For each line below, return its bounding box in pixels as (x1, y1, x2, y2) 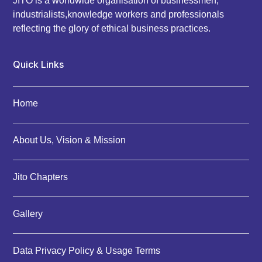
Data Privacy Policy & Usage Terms (13, 245, 161, 256)
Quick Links (13, 58, 64, 70)
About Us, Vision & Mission (13, 135, 126, 145)
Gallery (13, 208, 43, 219)
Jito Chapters (13, 171, 68, 182)
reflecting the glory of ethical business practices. (13, 23, 211, 33)
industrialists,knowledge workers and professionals (13, 9, 225, 19)
